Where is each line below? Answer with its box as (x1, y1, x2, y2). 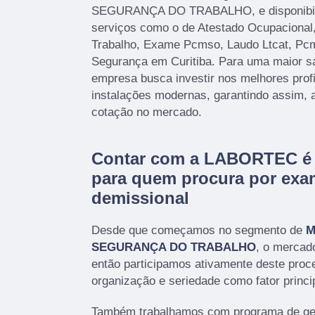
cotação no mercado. (91, 105, 202, 119)
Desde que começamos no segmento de (91, 223, 306, 237)
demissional (91, 188, 189, 207)
